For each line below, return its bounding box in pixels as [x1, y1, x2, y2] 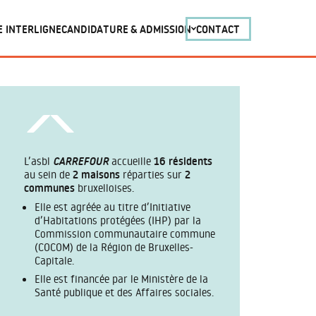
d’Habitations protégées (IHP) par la [34, 212, 201, 227]
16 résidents [153, 153, 212, 169]
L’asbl [23, 153, 53, 168]
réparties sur [119, 166, 185, 181]
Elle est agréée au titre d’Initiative [34, 199, 190, 214]
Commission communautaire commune [34, 226, 215, 241]
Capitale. [34, 253, 74, 267]
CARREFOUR [52, 153, 109, 169]
